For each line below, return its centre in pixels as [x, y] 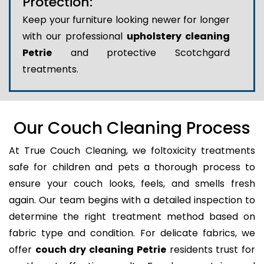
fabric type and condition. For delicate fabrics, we [132, 233]
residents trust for [211, 249]
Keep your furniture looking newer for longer [126, 19]
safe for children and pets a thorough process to [132, 167]
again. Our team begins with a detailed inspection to [132, 200]
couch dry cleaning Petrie [100, 249]
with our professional [75, 36]
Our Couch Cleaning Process [132, 128]
